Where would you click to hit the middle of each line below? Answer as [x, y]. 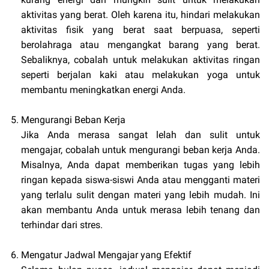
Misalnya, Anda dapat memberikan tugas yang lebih [141, 165]
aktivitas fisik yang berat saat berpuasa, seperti [141, 30]
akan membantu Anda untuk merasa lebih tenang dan [141, 210]
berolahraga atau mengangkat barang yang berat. [141, 45]
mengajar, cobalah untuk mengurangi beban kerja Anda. [141, 150]
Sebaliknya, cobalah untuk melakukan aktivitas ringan [141, 60]
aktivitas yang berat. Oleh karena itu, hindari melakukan [141, 15]
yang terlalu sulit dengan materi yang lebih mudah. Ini [141, 195]
